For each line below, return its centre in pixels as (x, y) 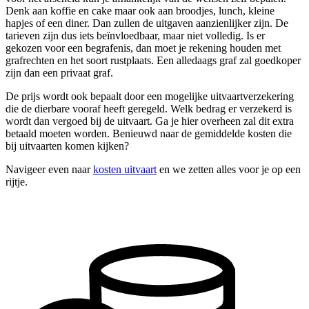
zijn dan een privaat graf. (59, 72)
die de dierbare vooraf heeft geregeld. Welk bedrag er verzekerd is (149, 108)
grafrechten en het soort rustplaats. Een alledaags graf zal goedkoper (153, 60)
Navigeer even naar (49, 169)
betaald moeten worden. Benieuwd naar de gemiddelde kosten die (149, 133)
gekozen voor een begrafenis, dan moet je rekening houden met (143, 48)
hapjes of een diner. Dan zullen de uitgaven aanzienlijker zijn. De (147, 23)
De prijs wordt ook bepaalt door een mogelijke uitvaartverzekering (150, 96)
